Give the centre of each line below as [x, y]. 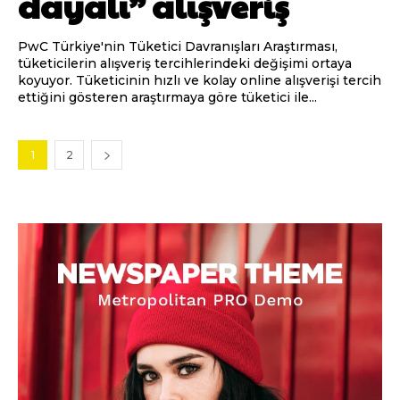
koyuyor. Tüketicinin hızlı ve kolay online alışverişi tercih [200, 81]
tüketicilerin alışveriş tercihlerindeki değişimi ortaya [185, 64]
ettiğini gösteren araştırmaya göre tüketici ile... [167, 98]
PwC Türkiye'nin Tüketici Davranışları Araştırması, [178, 47]
